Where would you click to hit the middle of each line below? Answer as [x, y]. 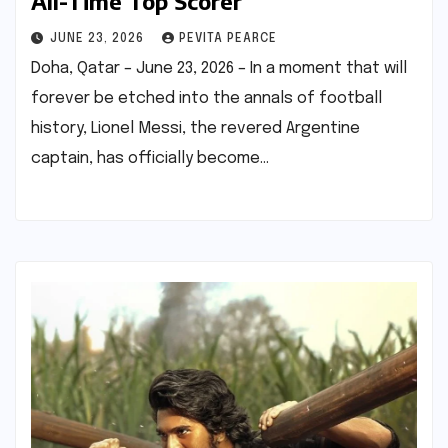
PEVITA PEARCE [228, 39]
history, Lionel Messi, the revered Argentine [195, 129]
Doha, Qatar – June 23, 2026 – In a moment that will [219, 69]
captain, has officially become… [150, 159]
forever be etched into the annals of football [206, 99]
